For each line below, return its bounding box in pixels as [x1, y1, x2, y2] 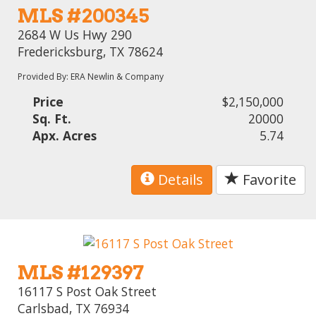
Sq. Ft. [32, 109, 72, 127]
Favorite [239, 169, 296, 189]
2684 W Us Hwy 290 [18, 25, 133, 43]
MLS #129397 [18, 260, 145, 284]
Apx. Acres [32, 126, 97, 144]
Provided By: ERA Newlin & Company [18, 70, 164, 83]
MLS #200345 [18, 4, 150, 28]
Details [154, 169, 203, 189]
